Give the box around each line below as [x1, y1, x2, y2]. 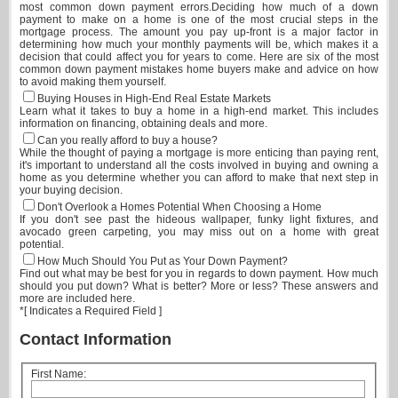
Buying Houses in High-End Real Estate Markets [37, 92, 271, 106]
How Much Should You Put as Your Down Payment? [37, 255, 288, 268]
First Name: [31, 368, 86, 381]
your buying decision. [20, 184, 123, 197]
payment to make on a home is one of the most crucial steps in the [20, 13, 378, 27]
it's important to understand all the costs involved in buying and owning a [20, 159, 378, 172]
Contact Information [20, 330, 171, 348]
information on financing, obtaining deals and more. [20, 117, 267, 131]
